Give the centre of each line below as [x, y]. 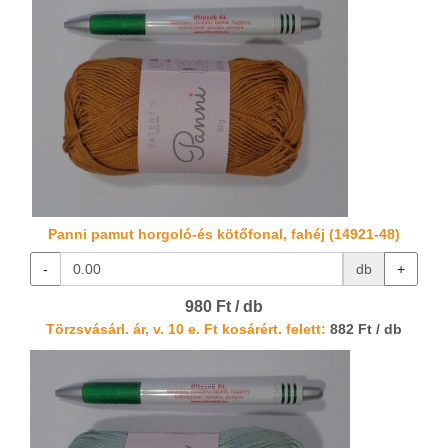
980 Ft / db [224, 307]
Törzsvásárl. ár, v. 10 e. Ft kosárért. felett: [186, 330]
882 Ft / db [364, 330]
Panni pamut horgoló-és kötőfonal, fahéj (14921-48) [224, 234]
